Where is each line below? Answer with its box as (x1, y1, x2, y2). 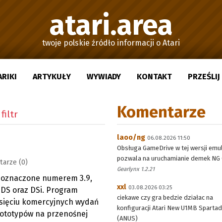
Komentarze (117, 103, 206, 121)
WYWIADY (87, 72, 121, 81)
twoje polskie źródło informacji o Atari (42, 38, 180, 48)
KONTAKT (137, 72, 172, 81)
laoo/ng (117, 133, 145, 142)
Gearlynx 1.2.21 (117, 166, 155, 172)
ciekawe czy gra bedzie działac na (117, 194, 213, 201)
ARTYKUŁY (33, 72, 71, 81)
